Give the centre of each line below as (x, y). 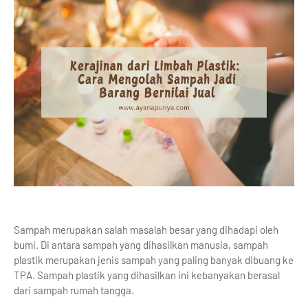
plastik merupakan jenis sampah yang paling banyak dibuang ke (154, 260)
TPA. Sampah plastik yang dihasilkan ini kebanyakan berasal (147, 275)
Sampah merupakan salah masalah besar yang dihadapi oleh (146, 230)
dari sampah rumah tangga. (75, 290)
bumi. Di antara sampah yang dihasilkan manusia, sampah (141, 245)
